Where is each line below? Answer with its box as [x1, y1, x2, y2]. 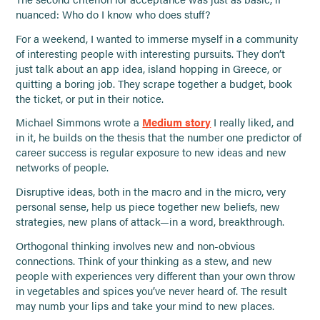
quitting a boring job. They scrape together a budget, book [16, 76, 293, 91]
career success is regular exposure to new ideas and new [16, 145, 287, 160]
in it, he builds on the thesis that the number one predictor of [16, 130, 302, 145]
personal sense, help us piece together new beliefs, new [16, 199, 281, 214]
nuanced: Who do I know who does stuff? [16, 6, 211, 21]
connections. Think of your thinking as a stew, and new [16, 254, 273, 269]
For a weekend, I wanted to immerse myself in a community [16, 31, 299, 46]
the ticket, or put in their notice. [16, 91, 164, 106]
